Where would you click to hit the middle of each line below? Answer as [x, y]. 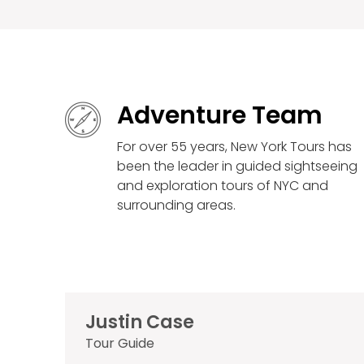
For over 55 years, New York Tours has [234, 147]
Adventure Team [220, 116]
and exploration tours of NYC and [223, 186]
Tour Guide [120, 344]
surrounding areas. [176, 206]
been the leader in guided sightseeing [237, 167]
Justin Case [140, 323]
